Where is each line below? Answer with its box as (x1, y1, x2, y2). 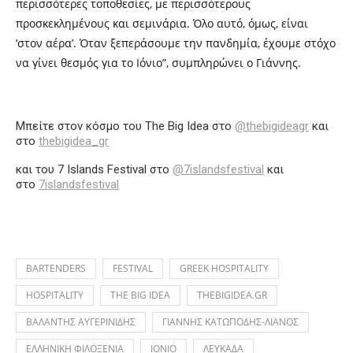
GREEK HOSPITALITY (180, 262, 269, 275)
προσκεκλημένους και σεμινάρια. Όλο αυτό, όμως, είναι (16, 16, 308, 31)
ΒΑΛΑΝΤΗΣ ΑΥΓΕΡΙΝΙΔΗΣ (26, 315, 136, 329)
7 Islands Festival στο (58, 162, 173, 176)
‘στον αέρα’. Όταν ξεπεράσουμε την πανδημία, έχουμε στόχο (16, 35, 336, 50)
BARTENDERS (26, 262, 86, 275)
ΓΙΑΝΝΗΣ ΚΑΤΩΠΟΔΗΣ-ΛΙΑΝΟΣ (162, 315, 299, 329)
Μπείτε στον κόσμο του (16, 119, 145, 133)
